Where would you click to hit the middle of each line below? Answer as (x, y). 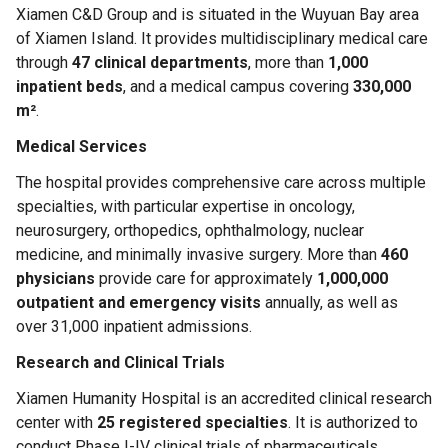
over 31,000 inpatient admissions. (134, 326)
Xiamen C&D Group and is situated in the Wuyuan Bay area (217, 14)
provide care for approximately (206, 278)
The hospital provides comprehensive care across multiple (221, 182)
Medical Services (81, 146)
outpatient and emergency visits (138, 302)
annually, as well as (329, 302)
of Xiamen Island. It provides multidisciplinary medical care (222, 38)
